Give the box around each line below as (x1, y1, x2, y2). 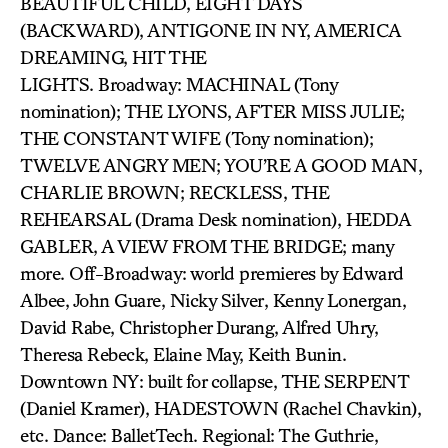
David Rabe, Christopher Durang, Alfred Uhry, (20, 316, 378, 338)
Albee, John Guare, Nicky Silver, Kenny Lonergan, (20, 289, 406, 311)
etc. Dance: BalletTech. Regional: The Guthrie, (20, 424, 378, 446)
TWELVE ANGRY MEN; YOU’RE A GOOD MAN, (20, 154, 422, 176)
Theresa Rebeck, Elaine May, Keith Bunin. (20, 343, 346, 365)
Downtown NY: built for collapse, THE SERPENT (20, 370, 408, 392)
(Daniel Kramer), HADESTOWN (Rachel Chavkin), (20, 397, 421, 419)
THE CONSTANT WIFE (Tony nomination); (20, 127, 373, 149)
